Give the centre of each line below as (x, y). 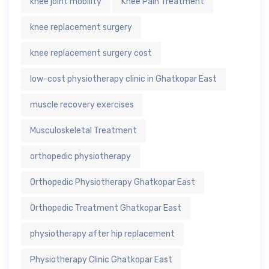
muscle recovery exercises (82, 104)
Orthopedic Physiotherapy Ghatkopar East (113, 182)
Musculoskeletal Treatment (83, 130)
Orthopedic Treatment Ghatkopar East (106, 208)
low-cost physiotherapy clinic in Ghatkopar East (123, 79)
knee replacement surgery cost (91, 53)
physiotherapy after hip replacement (102, 234)
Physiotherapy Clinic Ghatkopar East (101, 259)
